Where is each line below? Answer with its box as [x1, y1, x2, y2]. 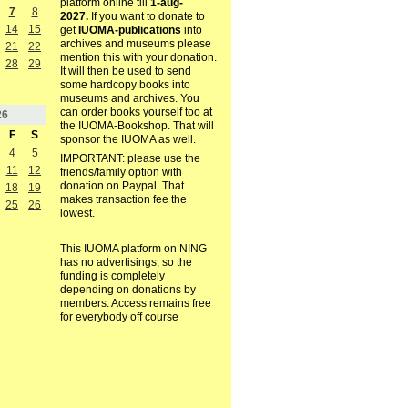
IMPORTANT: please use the [59, 152, 200, 166]
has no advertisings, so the [59, 256, 192, 270]
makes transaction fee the [59, 193, 187, 207]
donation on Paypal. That [59, 179, 184, 193]
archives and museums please [59, 37, 211, 51]
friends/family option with [59, 166, 182, 179]
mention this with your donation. [59, 51, 217, 65]
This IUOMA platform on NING [59, 242, 207, 256]
